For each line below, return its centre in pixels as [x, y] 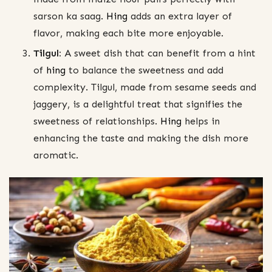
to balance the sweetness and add [144, 70]
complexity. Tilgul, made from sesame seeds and [145, 87]
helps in [202, 121]
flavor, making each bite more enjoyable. [128, 33]
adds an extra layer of [180, 16]
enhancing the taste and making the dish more [141, 138]
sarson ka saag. [70, 16]
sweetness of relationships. [95, 121]
